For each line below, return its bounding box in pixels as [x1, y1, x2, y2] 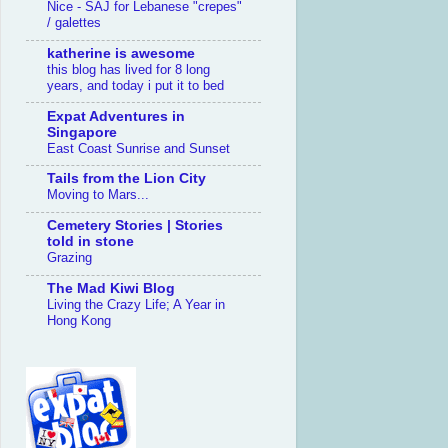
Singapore [47, 124, 117, 140]
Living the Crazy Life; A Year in [47, 296, 225, 312]
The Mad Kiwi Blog [47, 280, 175, 296]
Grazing [47, 250, 92, 266]
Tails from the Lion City [47, 171, 206, 187]
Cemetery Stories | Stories [47, 218, 223, 234]
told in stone [47, 234, 134, 250]
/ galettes [47, 15, 101, 31]
